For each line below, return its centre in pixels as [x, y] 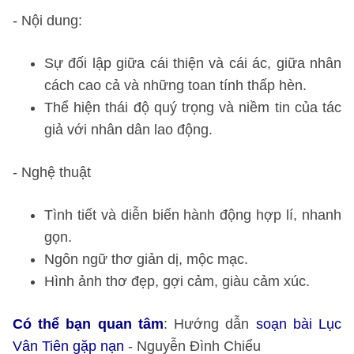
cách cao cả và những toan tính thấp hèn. [175, 85]
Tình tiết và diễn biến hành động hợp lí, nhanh [193, 215]
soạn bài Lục [299, 324]
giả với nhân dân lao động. [128, 130]
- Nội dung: [47, 21]
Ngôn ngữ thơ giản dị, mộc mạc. [146, 259]
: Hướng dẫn [209, 324]
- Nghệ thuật [52, 172]
